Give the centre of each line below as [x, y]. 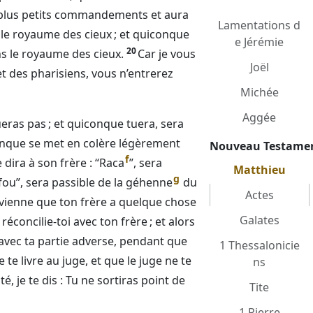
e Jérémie [259, 42]
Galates [259, 220]
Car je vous [167, 54]
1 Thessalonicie [259, 245]
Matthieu [259, 170]
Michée [259, 92]
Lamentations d [259, 25]
